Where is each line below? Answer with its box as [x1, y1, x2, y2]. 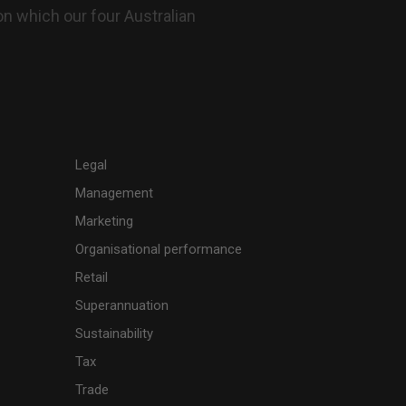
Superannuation [75, 296, 169, 314]
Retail [75, 268, 109, 285]
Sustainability [75, 324, 154, 342]
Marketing [75, 212, 134, 229]
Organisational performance [75, 240, 243, 257]
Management [75, 184, 154, 201]
